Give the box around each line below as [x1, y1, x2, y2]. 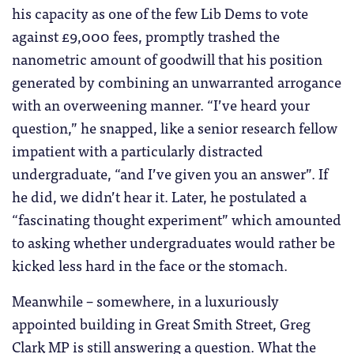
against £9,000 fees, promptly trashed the [12, 23, 280, 47]
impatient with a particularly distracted [12, 137, 263, 162]
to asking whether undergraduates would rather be [12, 229, 335, 254]
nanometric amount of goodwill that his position [12, 46, 322, 70]
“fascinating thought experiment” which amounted [12, 206, 341, 231]
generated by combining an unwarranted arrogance [12, 69, 341, 93]
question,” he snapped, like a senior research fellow [12, 115, 337, 139]
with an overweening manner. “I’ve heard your [12, 92, 310, 116]
